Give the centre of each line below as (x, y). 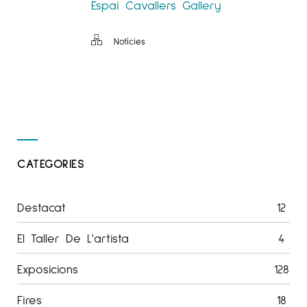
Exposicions (48, 268)
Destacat (41, 207)
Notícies (130, 41)
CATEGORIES (51, 163)
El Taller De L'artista (73, 237)
